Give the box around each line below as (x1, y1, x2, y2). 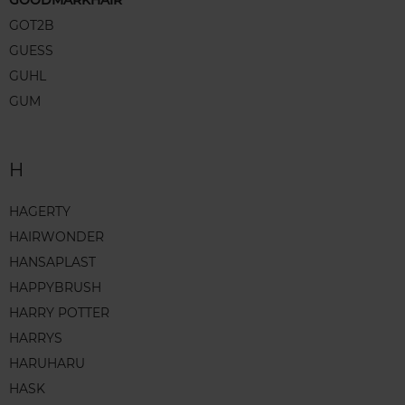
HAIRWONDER (9, 229, 104, 246)
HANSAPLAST (9, 254, 96, 271)
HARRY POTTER (9, 305, 109, 322)
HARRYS (9, 330, 62, 347)
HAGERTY (9, 203, 71, 221)
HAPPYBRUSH (9, 279, 101, 297)
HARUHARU (9, 355, 85, 372)
